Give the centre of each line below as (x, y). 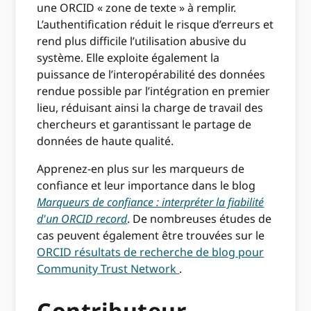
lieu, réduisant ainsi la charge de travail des (150, 108)
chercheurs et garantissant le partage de (144, 124)
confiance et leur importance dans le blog (146, 185)
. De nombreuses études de (200, 219)
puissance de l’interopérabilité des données (151, 74)
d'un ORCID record (82, 219)
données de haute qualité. (106, 141)
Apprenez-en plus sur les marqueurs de (141, 169)
